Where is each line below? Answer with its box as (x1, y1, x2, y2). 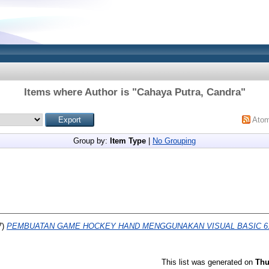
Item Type (110, 136, 146, 145)
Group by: (73, 136, 110, 145)
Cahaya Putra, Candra (136, 86, 241, 98)
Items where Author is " (23, 86, 137, 98)
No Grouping (153, 136, 196, 145)
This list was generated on (162, 257, 255, 267)
